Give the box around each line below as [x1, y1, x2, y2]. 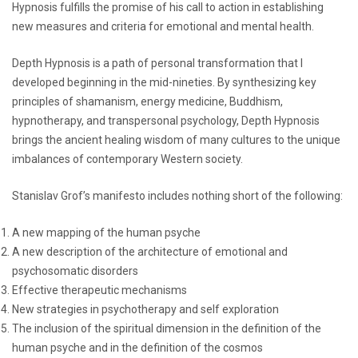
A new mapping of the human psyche [12, 225, 201, 239]
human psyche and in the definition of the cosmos [12, 340, 263, 354]
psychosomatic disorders [12, 264, 138, 277]
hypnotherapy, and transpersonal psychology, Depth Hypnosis [12, 113, 320, 127]
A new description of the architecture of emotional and [12, 245, 288, 258]
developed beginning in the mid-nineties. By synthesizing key [12, 75, 316, 89]
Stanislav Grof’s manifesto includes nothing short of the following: [12, 189, 343, 202]
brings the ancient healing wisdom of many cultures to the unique [12, 133, 340, 146]
